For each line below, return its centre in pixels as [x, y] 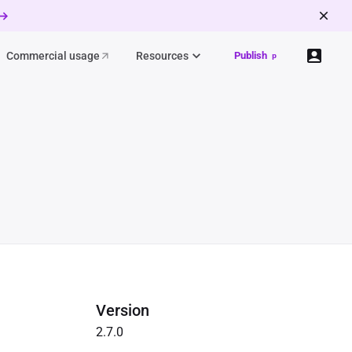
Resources [162, 56]
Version [123, 310]
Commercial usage [53, 55]
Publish [251, 55]
